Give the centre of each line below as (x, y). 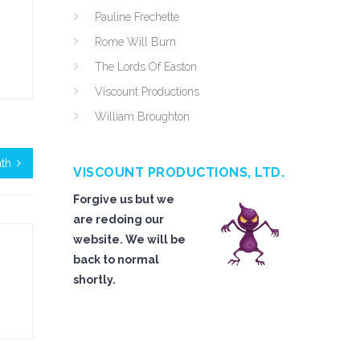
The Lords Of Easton (146, 67)
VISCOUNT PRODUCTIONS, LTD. (179, 172)
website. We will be (129, 239)
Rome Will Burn (135, 42)
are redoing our (119, 219)
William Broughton (142, 117)
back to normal (116, 260)
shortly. (94, 280)
